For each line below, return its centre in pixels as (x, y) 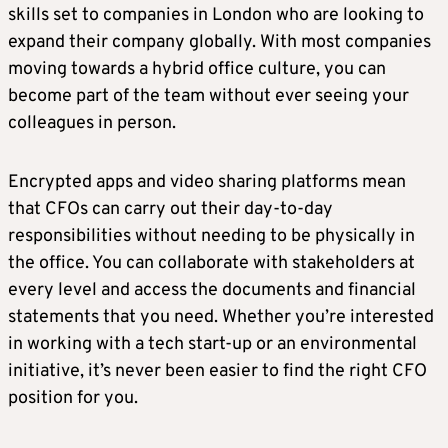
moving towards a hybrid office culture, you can (197, 70)
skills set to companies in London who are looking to (216, 16)
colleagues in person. (92, 124)
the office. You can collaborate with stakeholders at (211, 264)
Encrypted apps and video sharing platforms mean (207, 183)
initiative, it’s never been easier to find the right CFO (217, 372)
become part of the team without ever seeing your (208, 97)
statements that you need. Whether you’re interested (221, 318)
